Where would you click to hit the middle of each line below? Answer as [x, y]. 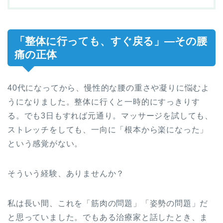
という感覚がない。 [45, 144]
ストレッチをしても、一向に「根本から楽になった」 [108, 130]
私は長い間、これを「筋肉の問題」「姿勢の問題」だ [108, 204]
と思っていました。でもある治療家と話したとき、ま [108, 218]
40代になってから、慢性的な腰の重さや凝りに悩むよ [109, 88]
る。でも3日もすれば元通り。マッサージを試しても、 [110, 116]
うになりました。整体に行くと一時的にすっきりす [104, 102]
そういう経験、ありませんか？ [66, 174]
